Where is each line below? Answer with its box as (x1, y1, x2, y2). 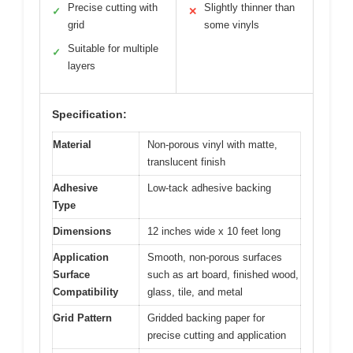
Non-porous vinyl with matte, (147, 139, 277, 151)
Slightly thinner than (204, 2, 295, 14)
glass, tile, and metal (147, 286, 243, 299)
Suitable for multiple (68, 43, 158, 55)
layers (68, 60, 95, 72)
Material (53, 139, 91, 151)
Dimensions (53, 225, 111, 238)
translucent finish (147, 156, 225, 169)
